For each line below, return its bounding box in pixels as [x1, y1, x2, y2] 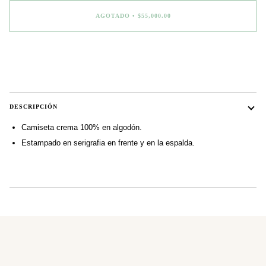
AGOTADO [95, 12, 130, 20]
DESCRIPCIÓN [9, 103, 58, 110]
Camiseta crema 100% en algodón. [21, 123, 142, 132]
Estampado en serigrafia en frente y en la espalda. [21, 138, 195, 148]
